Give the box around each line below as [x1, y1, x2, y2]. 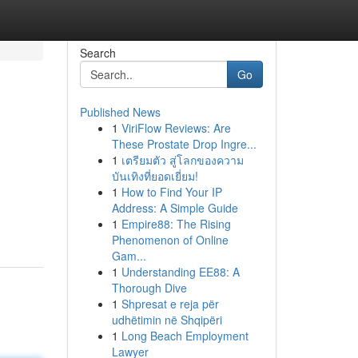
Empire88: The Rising [121, 216, 231, 232]
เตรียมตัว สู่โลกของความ [121, 152, 244, 168]
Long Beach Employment [121, 328, 249, 344]
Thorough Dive [111, 280, 187, 296]
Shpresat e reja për [121, 296, 219, 312]
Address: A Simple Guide [111, 200, 238, 216]
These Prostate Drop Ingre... [111, 136, 257, 152]
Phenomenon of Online [111, 232, 229, 248]
